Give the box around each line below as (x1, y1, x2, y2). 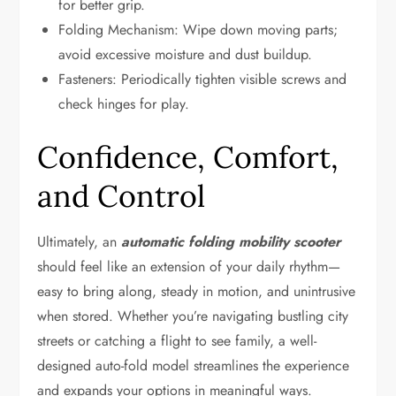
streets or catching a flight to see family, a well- (37, 331, 317, 351)
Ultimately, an (37, 232, 122, 252)
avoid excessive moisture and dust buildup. (58, 44, 313, 65)
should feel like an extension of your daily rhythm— (37, 256, 341, 277)
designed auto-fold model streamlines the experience (37, 355, 350, 376)
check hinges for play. (58, 94, 190, 114)
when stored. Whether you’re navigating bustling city (37, 306, 349, 326)
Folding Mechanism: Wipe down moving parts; (58, 19, 339, 40)
